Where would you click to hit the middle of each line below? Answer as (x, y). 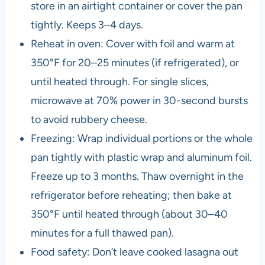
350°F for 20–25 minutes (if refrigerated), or (135, 63)
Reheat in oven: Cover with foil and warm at (132, 44)
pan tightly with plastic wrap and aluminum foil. (141, 158)
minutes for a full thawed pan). (102, 233)
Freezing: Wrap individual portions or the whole (141, 139)
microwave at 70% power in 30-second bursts (139, 101)
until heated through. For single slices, (119, 82)
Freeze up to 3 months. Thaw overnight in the (137, 177)
